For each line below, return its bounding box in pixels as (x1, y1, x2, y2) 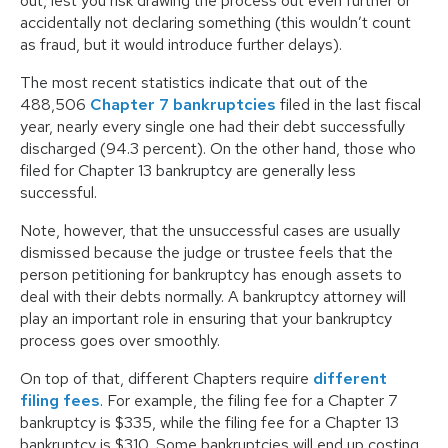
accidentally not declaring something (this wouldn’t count (20, 12, 411, 34)
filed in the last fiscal (276, 94, 421, 116)
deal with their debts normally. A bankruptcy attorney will (20, 286, 406, 308)
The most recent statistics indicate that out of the (20, 72, 368, 94)
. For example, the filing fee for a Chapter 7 (100, 390, 398, 412)
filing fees (20, 390, 100, 412)
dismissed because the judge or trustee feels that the (20, 242, 393, 264)
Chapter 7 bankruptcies (90, 94, 276, 116)
